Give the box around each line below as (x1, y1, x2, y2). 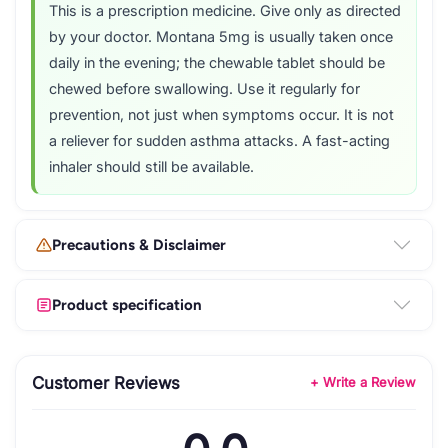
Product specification (52, 295, 202, 314)
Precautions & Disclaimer (52, 235, 226, 254)
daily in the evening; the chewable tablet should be (49, 54, 385, 73)
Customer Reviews (32, 372, 180, 393)
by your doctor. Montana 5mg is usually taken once (49, 28, 393, 47)
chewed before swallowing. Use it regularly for (49, 80, 360, 99)
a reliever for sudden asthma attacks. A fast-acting (49, 132, 390, 151)
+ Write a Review (310, 374, 416, 391)
